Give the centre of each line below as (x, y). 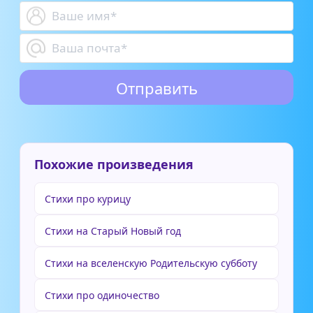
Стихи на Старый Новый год (113, 231)
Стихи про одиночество (102, 295)
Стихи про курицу (88, 199)
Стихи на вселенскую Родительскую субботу (151, 263)
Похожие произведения (114, 164)
